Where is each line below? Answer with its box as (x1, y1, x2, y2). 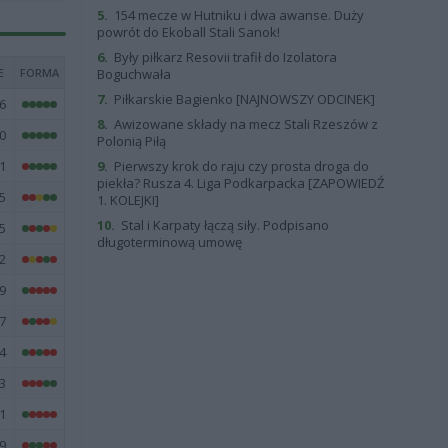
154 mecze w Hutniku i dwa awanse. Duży (110, 6, 364, 24)
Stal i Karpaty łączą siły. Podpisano (117, 216, 329, 234)
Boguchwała (96, 65, 171, 83)
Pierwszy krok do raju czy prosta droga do (110, 157, 369, 175)
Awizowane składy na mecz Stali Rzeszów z (110, 115, 378, 133)
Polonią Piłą (96, 132, 166, 150)
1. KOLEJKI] (96, 191, 159, 209)
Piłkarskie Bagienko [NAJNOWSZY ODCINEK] (110, 90, 375, 108)
